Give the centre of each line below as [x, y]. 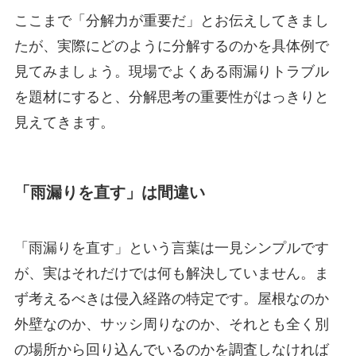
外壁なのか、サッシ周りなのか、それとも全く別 [171, 324]
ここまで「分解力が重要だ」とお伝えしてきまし [171, 20]
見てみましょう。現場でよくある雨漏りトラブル [171, 71]
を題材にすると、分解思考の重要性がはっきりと [171, 97]
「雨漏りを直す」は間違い [109, 193]
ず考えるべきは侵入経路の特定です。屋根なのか [171, 298]
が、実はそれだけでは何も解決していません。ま [171, 273]
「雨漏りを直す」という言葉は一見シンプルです [171, 248]
